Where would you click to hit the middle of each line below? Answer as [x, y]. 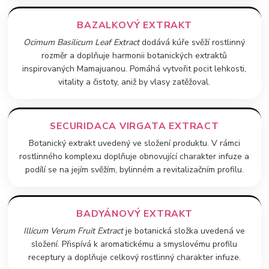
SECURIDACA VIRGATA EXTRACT [134, 126]
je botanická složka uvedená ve [184, 231]
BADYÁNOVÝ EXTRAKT [134, 213]
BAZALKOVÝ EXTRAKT [134, 25]
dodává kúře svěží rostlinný [192, 42]
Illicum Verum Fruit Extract [74, 231]
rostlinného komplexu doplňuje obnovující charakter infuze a [134, 156]
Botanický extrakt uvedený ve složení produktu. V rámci [134, 143]
